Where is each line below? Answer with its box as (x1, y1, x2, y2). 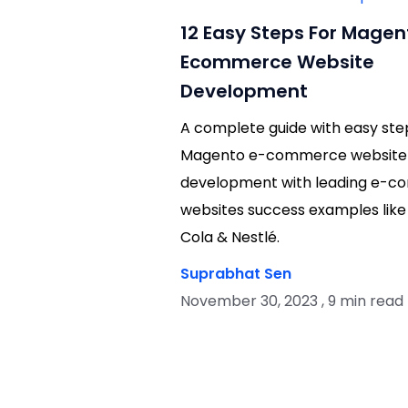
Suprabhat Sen (179, 263, 291, 285)
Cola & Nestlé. (179, 227, 280, 249)
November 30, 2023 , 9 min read (179, 291, 403, 312)
